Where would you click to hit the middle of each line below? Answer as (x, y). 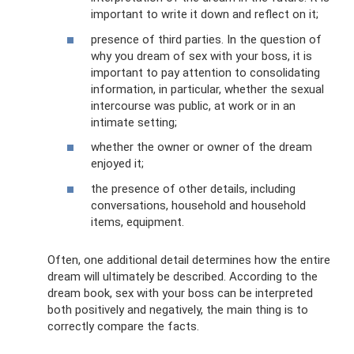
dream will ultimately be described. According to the (183, 276)
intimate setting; (134, 122)
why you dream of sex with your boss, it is (201, 56)
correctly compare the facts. (123, 326)
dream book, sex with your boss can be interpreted (180, 293)
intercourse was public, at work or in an (193, 105)
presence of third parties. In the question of (206, 39)
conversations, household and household (198, 205)
